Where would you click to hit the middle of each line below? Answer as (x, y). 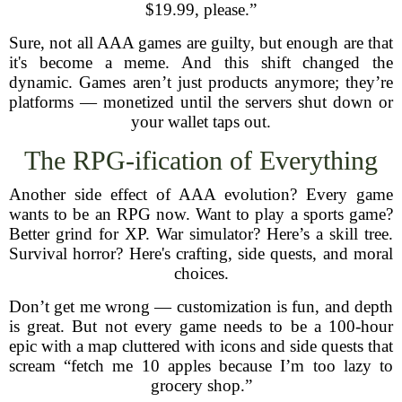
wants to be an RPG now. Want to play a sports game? (201, 214)
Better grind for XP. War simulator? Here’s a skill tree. (201, 234)
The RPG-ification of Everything (201, 160)
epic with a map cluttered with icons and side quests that (201, 346)
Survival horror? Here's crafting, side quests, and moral (201, 253)
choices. (201, 273)
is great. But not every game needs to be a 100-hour (201, 326)
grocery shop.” (201, 385)
